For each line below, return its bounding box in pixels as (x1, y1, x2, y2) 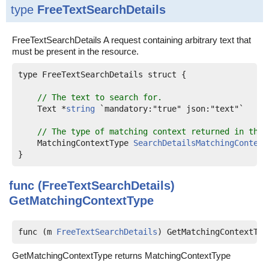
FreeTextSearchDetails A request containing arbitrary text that (12, 35, 251, 45)
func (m (18, 227, 56, 237)
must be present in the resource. (12, 46, 139, 56)
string (66, 104, 95, 113)
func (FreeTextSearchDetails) (9, 179, 175, 192)
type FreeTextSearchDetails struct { (18, 70, 186, 79)
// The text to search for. (37, 92, 162, 102)
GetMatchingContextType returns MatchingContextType (12, 250, 231, 261)
